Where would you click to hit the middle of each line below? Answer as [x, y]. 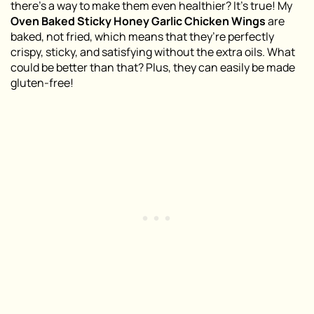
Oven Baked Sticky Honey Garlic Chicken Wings [138, 21]
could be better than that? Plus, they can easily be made [153, 68]
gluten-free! [42, 83]
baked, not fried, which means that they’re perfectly [142, 37]
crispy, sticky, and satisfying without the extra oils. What [153, 52]
